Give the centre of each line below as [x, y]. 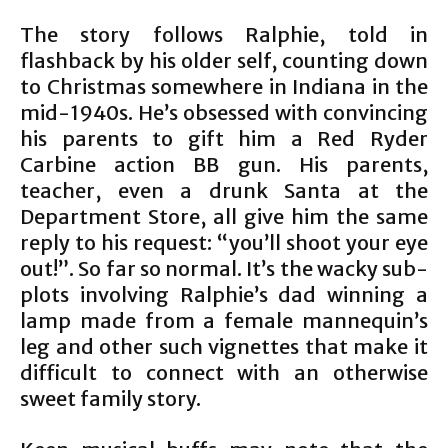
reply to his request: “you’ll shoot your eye [224, 242]
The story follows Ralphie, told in [224, 34]
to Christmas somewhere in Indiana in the [224, 86]
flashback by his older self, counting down [224, 60]
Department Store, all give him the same [224, 216]
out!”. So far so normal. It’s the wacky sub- [224, 268]
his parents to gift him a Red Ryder [224, 138]
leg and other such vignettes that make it [224, 346]
